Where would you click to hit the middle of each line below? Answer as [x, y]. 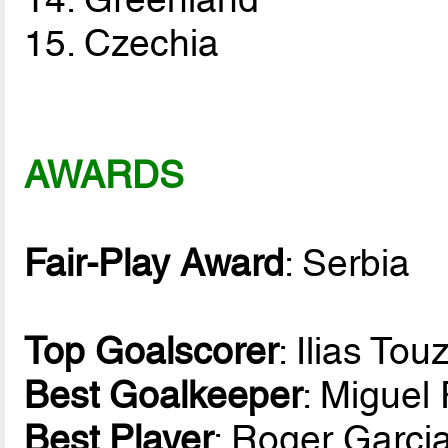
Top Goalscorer [151, 351]
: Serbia [347, 263]
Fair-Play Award [154, 263]
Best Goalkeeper [163, 395]
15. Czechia [122, 43]
